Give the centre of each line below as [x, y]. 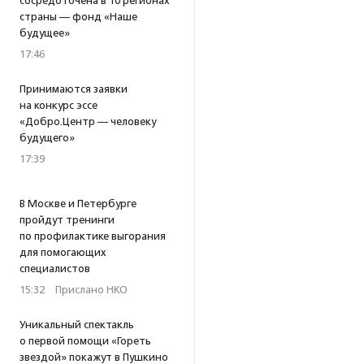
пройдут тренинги [67, 220]
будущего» [47, 138]
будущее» [45, 33]
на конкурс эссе [58, 105]
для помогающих [63, 252]
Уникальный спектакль [77, 325]
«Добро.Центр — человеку [88, 121]
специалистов [55, 269]
